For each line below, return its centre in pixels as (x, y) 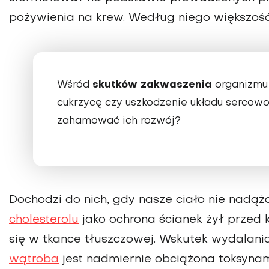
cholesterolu (44, 219)
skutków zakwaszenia (152, 85)
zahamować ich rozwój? (119, 121)
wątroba (34, 259)
